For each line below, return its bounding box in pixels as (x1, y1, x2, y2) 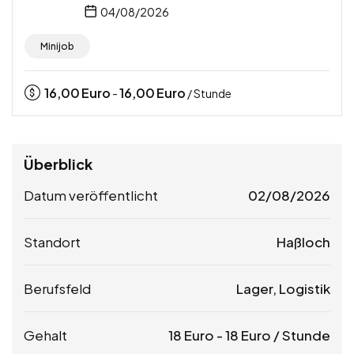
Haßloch (277, 232, 330, 250)
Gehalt (24, 326, 67, 344)
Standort (24, 232, 81, 250)
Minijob (40, 40, 74, 52)
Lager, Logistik (236, 279, 330, 297)
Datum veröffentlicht (24, 186, 158, 204)
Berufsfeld (24, 279, 91, 297)
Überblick (24, 154, 92, 173)
